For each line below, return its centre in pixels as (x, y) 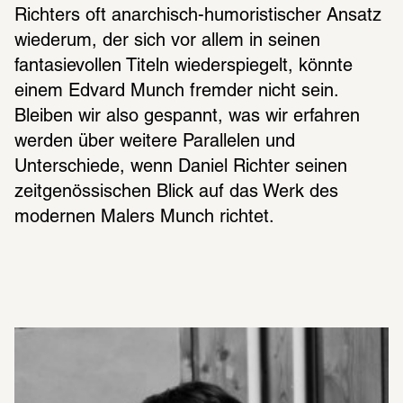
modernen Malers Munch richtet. (144, 218)
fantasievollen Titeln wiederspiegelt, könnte (184, 67)
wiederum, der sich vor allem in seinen (167, 42)
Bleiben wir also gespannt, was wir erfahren (187, 117)
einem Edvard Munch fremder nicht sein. (176, 92)
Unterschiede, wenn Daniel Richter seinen (181, 168)
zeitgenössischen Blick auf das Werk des (176, 193)
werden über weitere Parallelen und (155, 143)
